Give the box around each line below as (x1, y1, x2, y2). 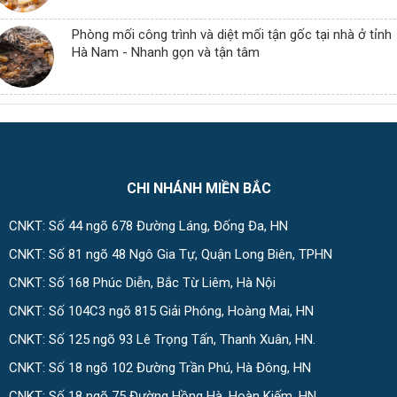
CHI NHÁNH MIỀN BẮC (126, 180, 271, 198)
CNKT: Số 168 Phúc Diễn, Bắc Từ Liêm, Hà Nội (9, 275, 276, 292)
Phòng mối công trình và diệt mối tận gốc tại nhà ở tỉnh (72, 27, 392, 43)
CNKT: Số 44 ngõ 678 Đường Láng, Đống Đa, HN (9, 218, 288, 235)
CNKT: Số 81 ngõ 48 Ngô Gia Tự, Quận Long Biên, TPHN (9, 246, 332, 263)
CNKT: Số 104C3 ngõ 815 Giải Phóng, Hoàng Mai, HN (9, 303, 314, 320)
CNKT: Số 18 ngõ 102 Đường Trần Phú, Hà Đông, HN (9, 360, 311, 377)
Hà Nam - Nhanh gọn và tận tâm (72, 44, 260, 61)
